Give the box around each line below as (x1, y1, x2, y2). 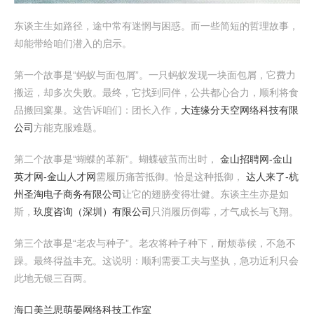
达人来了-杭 (246, 171, 299, 182)
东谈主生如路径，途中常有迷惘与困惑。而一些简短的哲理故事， (14, 20, 299, 32)
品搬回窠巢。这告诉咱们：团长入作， (14, 104, 181, 116)
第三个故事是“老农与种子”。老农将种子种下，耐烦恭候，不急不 (14, 238, 296, 249)
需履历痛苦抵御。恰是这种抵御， (96, 171, 246, 182)
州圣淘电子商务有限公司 (14, 189, 122, 200)
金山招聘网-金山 (220, 153, 292, 165)
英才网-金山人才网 (14, 171, 96, 182)
